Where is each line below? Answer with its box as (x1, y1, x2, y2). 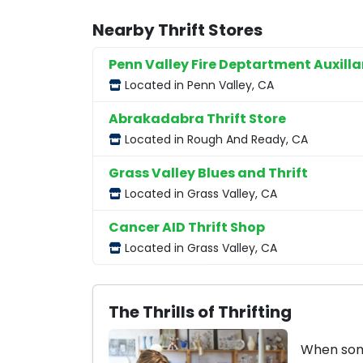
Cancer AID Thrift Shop (109, 218, 266, 237)
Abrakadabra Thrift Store (109, 109, 287, 129)
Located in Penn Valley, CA (122, 77, 275, 94)
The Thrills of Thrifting (109, 300, 293, 323)
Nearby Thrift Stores (92, 19, 263, 42)
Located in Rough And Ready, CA (122, 131, 309, 148)
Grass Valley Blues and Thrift (109, 164, 309, 183)
